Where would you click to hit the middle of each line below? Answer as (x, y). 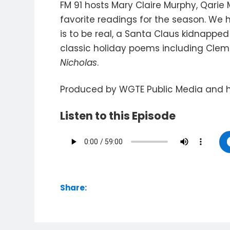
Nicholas (79, 63)
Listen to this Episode (118, 116)
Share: (74, 188)
